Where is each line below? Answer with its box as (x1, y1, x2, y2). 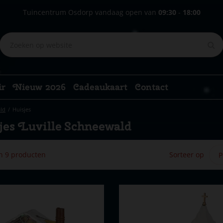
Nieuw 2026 (13, 81, 66, 93)
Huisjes (12, 106, 31, 113)
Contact (135, 81, 168, 93)
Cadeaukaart (73, 81, 127, 93)
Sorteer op (169, 150, 204, 159)
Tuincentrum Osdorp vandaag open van (22, 7, 158, 17)
